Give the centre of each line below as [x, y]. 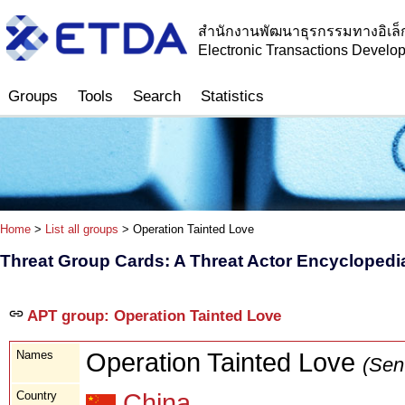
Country [37, 395]
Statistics [232, 96]
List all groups [82, 230]
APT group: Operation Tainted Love [152, 316]
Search [157, 96]
